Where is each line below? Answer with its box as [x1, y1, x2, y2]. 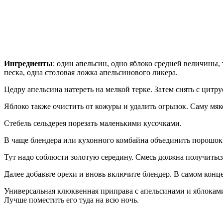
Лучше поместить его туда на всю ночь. [4, 195, 141, 204]
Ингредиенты [4, 59, 53, 68]
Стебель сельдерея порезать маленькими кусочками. [4, 118, 182, 127]
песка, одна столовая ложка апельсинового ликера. [4, 68, 178, 77]
